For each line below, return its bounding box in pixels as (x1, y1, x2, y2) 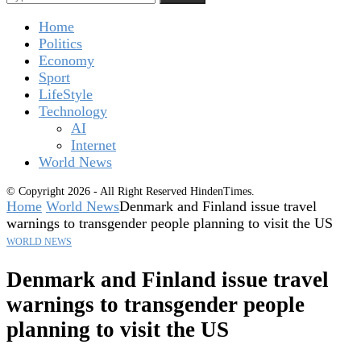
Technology (39, 103, 107, 120)
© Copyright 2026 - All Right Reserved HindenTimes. (6, 185, 255, 198)
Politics (39, 35, 82, 52)
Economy (39, 52, 94, 69)
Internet (71, 137, 116, 154)
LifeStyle (39, 86, 93, 103)
